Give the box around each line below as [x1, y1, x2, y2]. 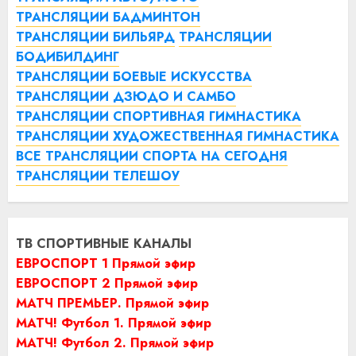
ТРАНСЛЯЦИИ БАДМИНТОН [16, 7, 200, 26]
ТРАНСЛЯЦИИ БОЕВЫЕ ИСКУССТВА [16, 67, 252, 86]
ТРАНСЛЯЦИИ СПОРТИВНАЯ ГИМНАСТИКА [16, 106, 301, 126]
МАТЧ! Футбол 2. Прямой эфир [16, 333, 214, 352]
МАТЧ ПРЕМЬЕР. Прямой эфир [16, 293, 209, 312]
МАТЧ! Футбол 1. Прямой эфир [16, 313, 211, 332]
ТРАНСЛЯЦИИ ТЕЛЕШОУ [16, 166, 180, 185]
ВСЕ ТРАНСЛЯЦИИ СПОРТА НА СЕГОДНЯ [16, 146, 288, 165]
